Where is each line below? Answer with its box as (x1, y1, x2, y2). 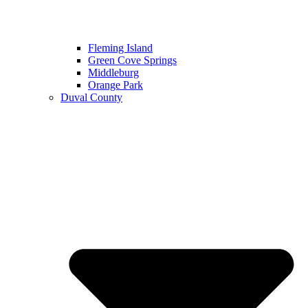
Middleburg (88, 66, 139, 78)
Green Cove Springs (88, 54, 177, 66)
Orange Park (88, 78, 143, 91)
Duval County (60, 91, 122, 103)
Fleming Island (88, 41, 153, 54)
